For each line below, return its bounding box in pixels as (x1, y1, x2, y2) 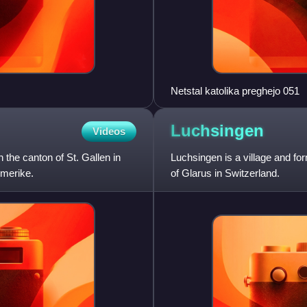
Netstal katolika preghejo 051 (171, 84, 299, 97)
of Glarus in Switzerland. (171, 167, 280, 179)
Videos (93, 125, 125, 137)
